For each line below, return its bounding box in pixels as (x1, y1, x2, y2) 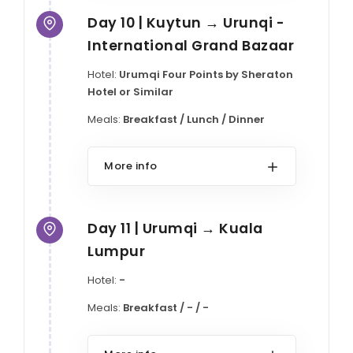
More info (104, 158, 158, 174)
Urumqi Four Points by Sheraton (119, 67, 293, 83)
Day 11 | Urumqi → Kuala (87, 218, 263, 239)
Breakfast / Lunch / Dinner (123, 112, 265, 128)
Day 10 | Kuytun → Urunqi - (87, 12, 284, 32)
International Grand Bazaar (87, 35, 294, 55)
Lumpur (87, 241, 145, 262)
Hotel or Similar (87, 84, 173, 100)
